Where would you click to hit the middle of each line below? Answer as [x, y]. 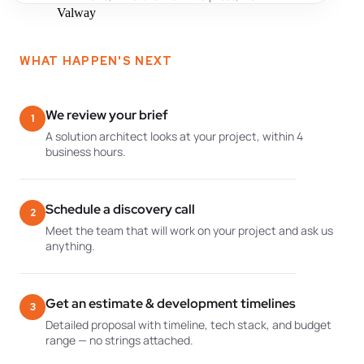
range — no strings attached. [120, 340]
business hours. [86, 152]
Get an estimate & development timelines [171, 303]
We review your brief [107, 115]
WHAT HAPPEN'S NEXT [96, 61]
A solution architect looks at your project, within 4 [175, 136]
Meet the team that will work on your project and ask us [190, 230]
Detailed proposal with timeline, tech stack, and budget [189, 325]
